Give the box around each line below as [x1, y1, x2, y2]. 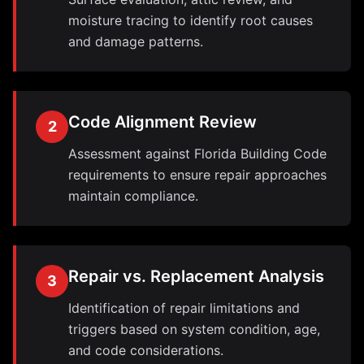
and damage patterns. [68, 33, 203, 50]
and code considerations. [68, 342, 223, 358]
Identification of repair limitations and [68, 300, 300, 316]
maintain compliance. [68, 188, 198, 204]
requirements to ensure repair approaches [68, 167, 327, 183]
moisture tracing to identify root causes [68, 12, 313, 28]
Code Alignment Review [68, 112, 257, 132]
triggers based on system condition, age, [68, 321, 320, 337]
